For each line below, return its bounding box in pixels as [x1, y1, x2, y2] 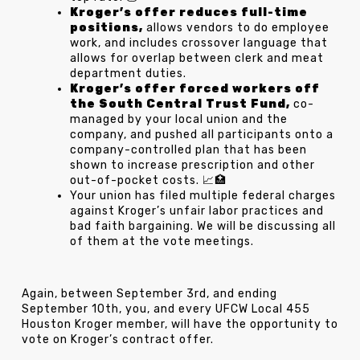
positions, [69, 21, 143, 35]
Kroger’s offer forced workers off [69, 82, 320, 96]
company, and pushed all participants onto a [69, 128, 333, 142]
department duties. [69, 67, 186, 81]
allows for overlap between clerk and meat [69, 51, 324, 66]
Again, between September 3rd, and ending [21, 287, 277, 301]
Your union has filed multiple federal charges [69, 189, 336, 203]
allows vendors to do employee [142, 21, 329, 35]
